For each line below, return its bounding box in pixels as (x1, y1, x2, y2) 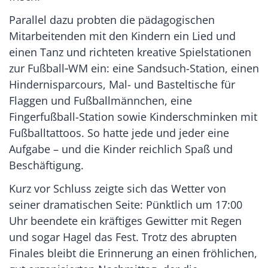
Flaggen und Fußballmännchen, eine (9, 93, 192, 108)
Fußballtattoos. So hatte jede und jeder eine (9, 125, 229, 140)
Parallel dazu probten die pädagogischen (9, 12, 215, 27)
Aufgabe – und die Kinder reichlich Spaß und (9, 141, 233, 156)
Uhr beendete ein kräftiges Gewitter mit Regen (9, 213, 242, 228)
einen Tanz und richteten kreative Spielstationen (9, 44, 251, 59)
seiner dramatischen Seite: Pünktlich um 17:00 (9, 197, 242, 212)
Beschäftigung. (9, 157, 84, 172)
